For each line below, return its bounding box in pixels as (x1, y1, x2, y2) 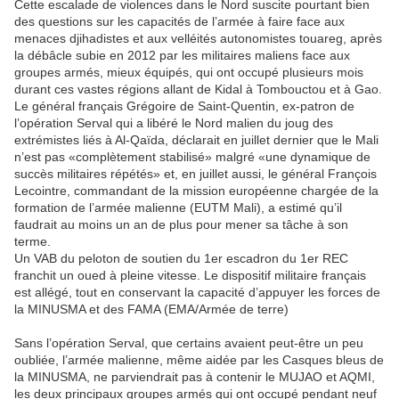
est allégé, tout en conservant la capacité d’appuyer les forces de (14, 285, 380, 300)
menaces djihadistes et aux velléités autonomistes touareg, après (14, 31, 382, 46)
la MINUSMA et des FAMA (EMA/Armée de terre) (14, 302, 289, 317)
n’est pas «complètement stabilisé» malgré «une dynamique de (14, 150, 370, 165)
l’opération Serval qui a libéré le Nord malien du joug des (14, 116, 333, 131)
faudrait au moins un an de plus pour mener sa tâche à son (14, 217, 348, 232)
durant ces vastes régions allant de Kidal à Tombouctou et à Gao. (14, 82, 382, 97)
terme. (14, 234, 51, 249)
